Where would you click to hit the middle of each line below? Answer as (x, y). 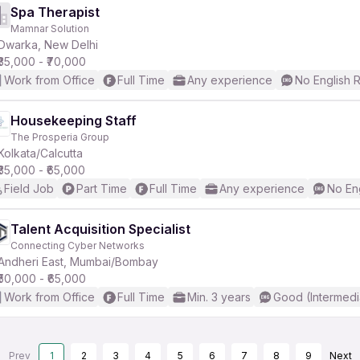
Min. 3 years (219, 297)
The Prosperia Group (60, 137)
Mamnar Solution (50, 29)
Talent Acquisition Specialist (100, 229)
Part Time (102, 188)
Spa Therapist (55, 12)
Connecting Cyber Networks (78, 245)
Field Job (29, 188)
